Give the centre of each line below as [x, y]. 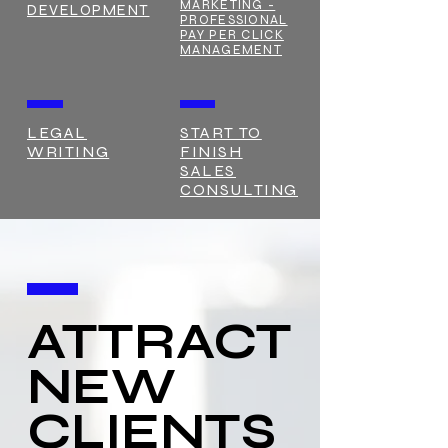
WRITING [68, 151]
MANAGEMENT [231, 50]
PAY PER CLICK [232, 35]
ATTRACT [159, 342]
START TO [221, 132]
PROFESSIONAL [234, 20]
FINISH [211, 151]
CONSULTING [239, 189]
